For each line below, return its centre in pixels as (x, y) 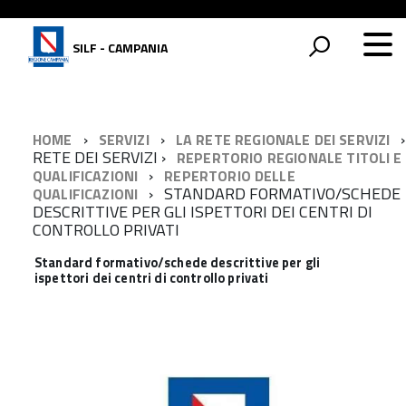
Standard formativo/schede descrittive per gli (178, 263)
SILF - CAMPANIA (120, 48)
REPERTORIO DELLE (230, 176)
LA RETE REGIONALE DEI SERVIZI (283, 140)
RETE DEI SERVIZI (97, 157)
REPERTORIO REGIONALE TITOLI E (290, 158)
